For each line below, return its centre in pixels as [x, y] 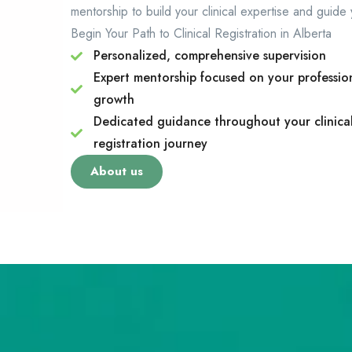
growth [114, 100]
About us [117, 172]
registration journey [150, 144]
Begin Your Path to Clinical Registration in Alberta [202, 34]
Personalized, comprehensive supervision [209, 56]
